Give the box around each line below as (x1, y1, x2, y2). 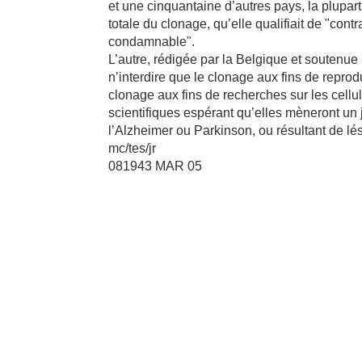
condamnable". (108, 35, 196, 48)
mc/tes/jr (108, 141, 157, 155)
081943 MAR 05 (108, 159, 203, 173)
